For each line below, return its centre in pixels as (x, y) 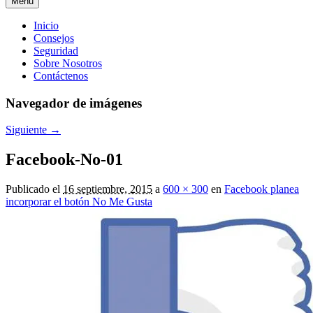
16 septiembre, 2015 (108, 189)
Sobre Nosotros (68, 63)
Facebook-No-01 (64, 160)
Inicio (46, 26)
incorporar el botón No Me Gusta (79, 202)
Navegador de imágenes (74, 103)
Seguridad (56, 51)
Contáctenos (61, 76)
